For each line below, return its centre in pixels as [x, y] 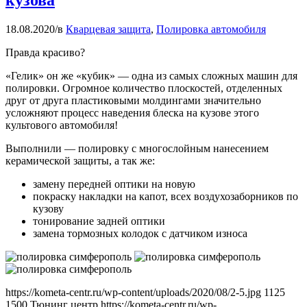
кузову [48, 209]
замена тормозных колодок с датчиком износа [140, 234]
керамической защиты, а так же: [80, 161]
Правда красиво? [45, 53]
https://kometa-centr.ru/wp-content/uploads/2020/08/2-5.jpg [133, 293]
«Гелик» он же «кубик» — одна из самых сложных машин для [151, 76]
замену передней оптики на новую [114, 184]
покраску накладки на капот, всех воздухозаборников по [165, 197]
